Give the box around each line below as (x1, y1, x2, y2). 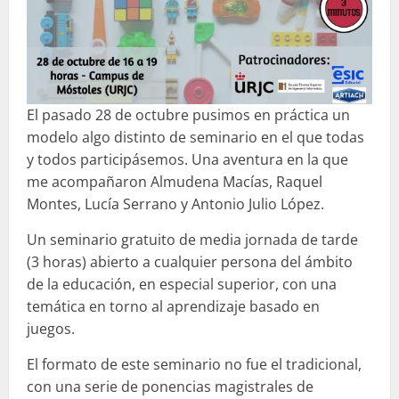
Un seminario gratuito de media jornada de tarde (27, 230, 358, 250)
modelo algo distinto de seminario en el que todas (27, 127, 364, 148)
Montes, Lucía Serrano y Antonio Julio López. (27, 194, 324, 215)
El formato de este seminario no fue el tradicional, (27, 354, 362, 375)
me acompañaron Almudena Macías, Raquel (27, 172, 322, 192)
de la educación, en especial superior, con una (27, 274, 337, 295)
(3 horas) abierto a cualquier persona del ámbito (27, 252, 353, 273)
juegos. (27, 319, 78, 339)
